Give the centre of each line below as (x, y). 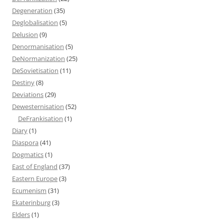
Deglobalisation (35, 22)
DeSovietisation (35, 70)
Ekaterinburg (31, 202)
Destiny (23, 82)
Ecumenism (29, 190)
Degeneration (32, 10)
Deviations (28, 94)
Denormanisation (38, 46)
